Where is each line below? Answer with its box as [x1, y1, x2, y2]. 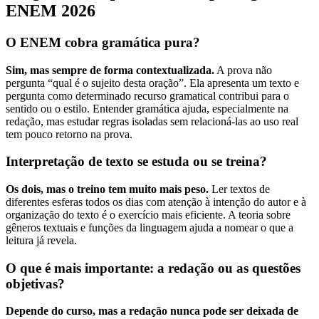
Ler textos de [209, 183, 270, 195]
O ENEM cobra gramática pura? [6, 34, 200, 50]
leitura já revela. [6, 234, 77, 246]
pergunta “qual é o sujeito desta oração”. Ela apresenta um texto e [6, 76, 299, 89]
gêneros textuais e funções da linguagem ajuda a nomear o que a [6, 221, 293, 234]
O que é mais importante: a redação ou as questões [6, 260, 300, 276]
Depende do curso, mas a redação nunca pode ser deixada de [6, 305, 298, 318]
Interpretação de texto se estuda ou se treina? [6, 154, 267, 169]
